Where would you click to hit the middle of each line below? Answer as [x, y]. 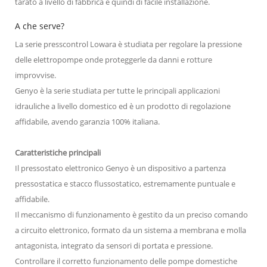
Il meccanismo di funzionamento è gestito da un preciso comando [131, 214]
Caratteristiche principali [58, 152]
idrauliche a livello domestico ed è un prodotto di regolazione [123, 106]
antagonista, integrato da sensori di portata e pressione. [114, 245]
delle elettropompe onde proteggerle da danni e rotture [114, 59]
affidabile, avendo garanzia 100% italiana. [87, 121]
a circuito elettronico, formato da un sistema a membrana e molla [131, 230]
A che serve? [40, 26]
